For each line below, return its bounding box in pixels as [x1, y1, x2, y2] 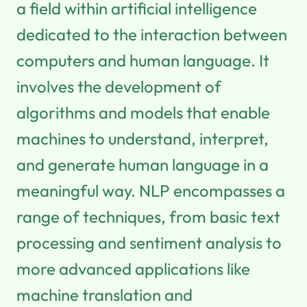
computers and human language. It [16, 49, 269, 71]
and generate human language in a [16, 153, 269, 175]
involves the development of [16, 75, 221, 97]
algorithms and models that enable [16, 101, 270, 123]
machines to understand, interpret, [16, 127, 269, 149]
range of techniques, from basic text [16, 206, 280, 227]
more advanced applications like [16, 258, 250, 279]
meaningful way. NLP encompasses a [16, 180, 285, 201]
